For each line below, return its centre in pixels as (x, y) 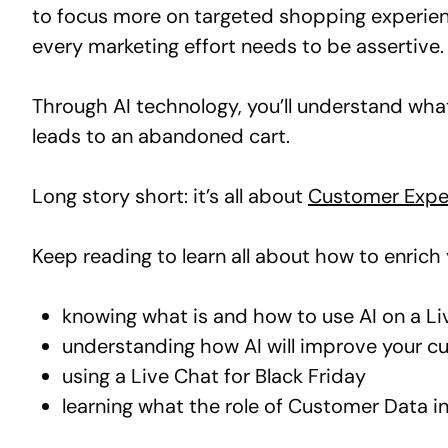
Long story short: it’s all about (170, 195)
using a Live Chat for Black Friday (214, 375)
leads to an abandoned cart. (163, 135)
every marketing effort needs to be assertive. (238, 45)
